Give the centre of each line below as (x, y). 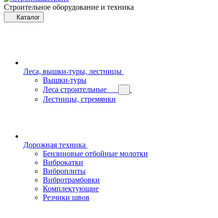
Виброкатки (63, 162)
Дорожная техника (54, 145)
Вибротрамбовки (71, 180)
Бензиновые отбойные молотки (95, 153)
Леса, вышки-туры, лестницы (73, 71)
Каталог (28, 17)
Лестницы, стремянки (79, 99)
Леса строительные (75, 89)
